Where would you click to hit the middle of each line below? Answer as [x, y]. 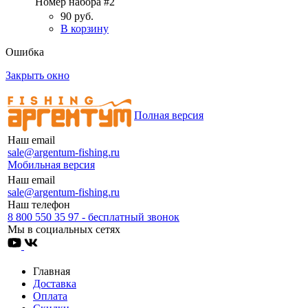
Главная [52, 272]
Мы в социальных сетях [64, 230]
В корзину [85, 29]
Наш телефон [39, 205]
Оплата [50, 296]
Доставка [55, 284]
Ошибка [25, 52]
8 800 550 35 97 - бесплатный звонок [93, 217]
